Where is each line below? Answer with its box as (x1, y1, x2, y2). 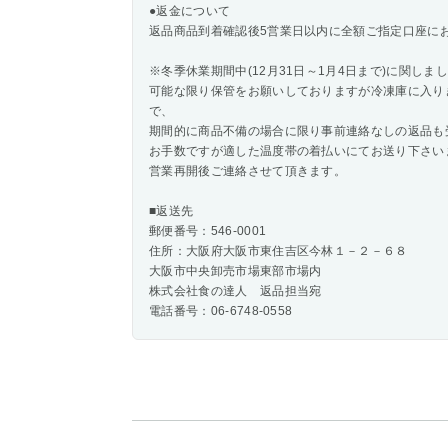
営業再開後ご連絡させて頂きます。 (149, 164, 347, 179)
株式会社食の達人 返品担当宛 (149, 284, 322, 299)
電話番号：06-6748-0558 (149, 304, 293, 319)
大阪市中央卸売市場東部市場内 (149, 264, 322, 279)
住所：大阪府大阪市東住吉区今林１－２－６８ (149, 244, 408, 259)
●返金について (149, 4, 231, 19)
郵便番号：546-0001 (149, 224, 267, 239)
